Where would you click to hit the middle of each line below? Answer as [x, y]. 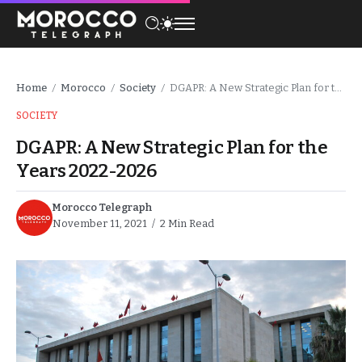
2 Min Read [186, 223]
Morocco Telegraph [102, 207]
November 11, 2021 [100, 223]
